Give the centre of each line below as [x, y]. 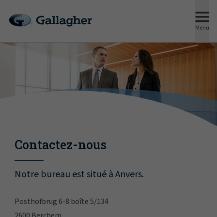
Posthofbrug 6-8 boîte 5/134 [62, 202]
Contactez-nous [61, 145]
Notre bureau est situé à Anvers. [79, 175]
